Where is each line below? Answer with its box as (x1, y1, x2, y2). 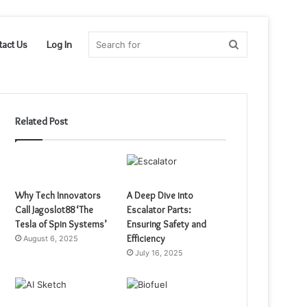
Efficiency (127, 232, 166, 245)
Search (238, 38, 272, 51)
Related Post (15, 115, 69, 127)
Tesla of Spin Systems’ (15, 218, 108, 230)
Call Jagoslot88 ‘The (15, 204, 94, 216)
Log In (47, 38, 72, 51)
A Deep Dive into (127, 189, 194, 201)
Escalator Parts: (127, 204, 192, 216)
